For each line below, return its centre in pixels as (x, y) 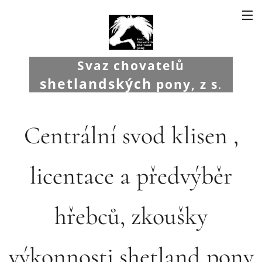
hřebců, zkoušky (131, 216)
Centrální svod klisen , (131, 135)
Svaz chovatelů (131, 65)
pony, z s (185, 84)
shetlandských (96, 84)
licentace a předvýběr (131, 175)
